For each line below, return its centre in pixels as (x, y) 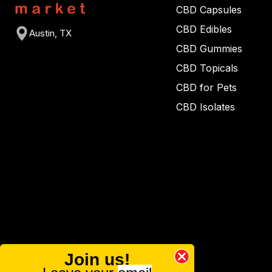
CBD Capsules (209, 10)
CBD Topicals (207, 68)
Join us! (97, 260)
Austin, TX (50, 33)
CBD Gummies (209, 49)
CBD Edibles (204, 29)
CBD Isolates (206, 107)
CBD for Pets (206, 87)
